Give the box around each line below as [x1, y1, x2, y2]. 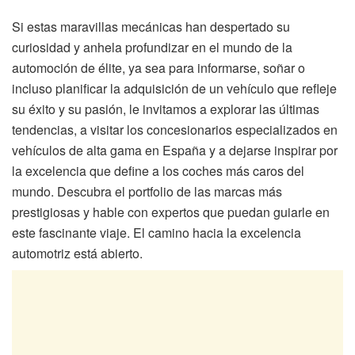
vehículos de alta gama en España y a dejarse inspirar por [12, 140, 338, 159]
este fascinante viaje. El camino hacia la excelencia [12, 223, 301, 242]
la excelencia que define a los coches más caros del [12, 161, 304, 180]
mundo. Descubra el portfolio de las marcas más [12, 181, 282, 200]
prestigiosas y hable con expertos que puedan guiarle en [12, 202, 330, 221]
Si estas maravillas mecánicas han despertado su [12, 17, 290, 36]
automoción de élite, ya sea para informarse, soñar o [12, 58, 305, 77]
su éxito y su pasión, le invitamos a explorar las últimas [12, 99, 319, 118]
